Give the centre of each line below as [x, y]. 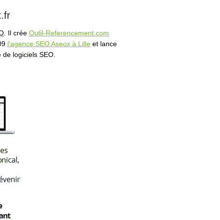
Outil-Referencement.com [69, 33]
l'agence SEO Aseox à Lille [49, 44]
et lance [104, 44]
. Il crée [16, 33]
